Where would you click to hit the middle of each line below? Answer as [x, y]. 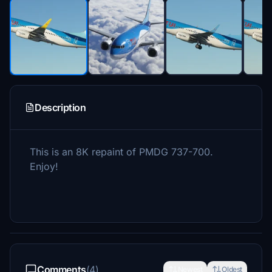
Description [60, 107]
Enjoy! [44, 166]
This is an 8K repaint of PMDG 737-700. [121, 152]
